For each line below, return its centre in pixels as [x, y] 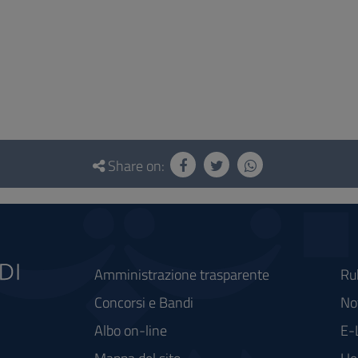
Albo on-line [131, 330]
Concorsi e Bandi [144, 302]
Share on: [136, 166]
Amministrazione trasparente [182, 274]
